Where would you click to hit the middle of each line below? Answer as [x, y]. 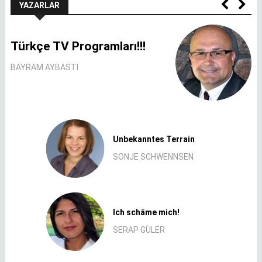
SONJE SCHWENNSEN [154, 157]
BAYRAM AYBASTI [44, 68]
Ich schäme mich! [146, 213]
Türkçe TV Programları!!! [78, 46]
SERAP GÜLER [139, 230]
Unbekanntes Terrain [154, 139]
